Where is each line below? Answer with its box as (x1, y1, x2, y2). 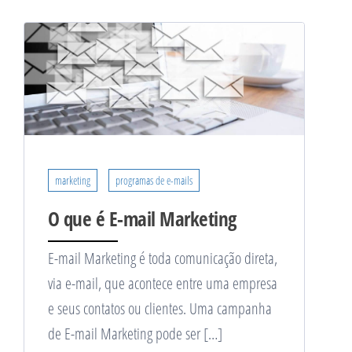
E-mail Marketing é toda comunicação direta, (48, 247, 277, 269)
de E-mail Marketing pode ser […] (48, 322, 222, 344)
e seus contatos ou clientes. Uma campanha (48, 297, 272, 319)
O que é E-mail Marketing (48, 204, 236, 232)
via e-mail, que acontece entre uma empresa (48, 272, 277, 294)
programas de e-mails (115, 172, 192, 188)
